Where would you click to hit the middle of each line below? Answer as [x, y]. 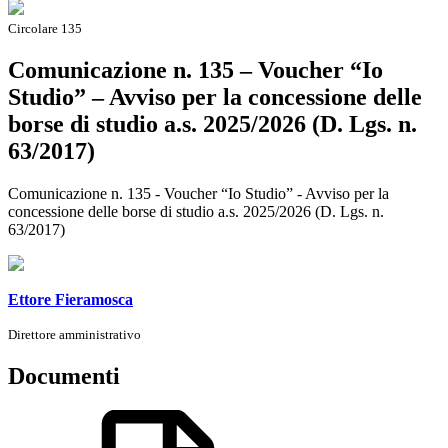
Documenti [64, 375]
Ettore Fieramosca [70, 299]
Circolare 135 [45, 28]
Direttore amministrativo [74, 334]
